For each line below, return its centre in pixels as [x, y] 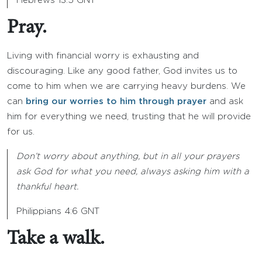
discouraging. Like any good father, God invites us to [122, 71]
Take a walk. [56, 239]
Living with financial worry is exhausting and [103, 56]
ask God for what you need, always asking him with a [133, 172]
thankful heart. [47, 187]
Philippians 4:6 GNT [58, 211]
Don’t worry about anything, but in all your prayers [128, 156]
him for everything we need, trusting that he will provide [129, 117]
